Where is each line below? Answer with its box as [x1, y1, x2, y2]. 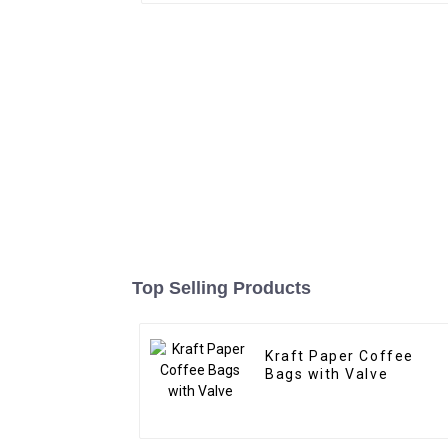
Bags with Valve [265, 366, 389, 383]
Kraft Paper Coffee [265, 348, 414, 365]
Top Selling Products [132, 278, 311, 299]
